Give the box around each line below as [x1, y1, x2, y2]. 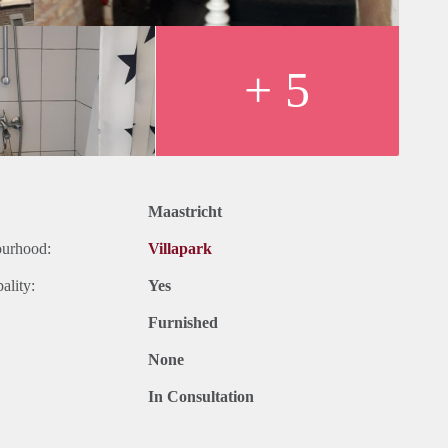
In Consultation [148, 388, 254, 406]
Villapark [148, 240, 212, 258]
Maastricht [148, 203, 222, 221]
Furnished [148, 314, 218, 332]
